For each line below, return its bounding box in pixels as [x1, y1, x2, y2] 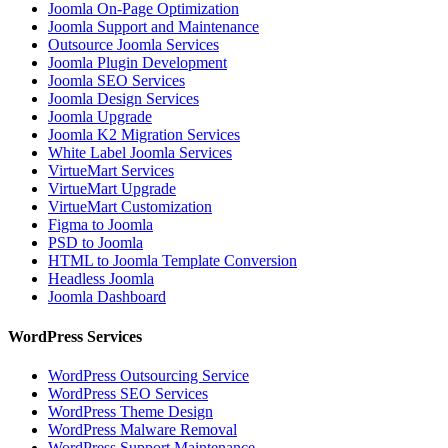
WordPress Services [8, 327, 142, 345]
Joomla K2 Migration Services [48, 126, 240, 144]
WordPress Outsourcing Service [48, 366, 249, 384]
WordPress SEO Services [48, 384, 208, 402]
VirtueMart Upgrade [48, 180, 176, 198]
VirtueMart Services [48, 162, 174, 180]
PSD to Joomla [48, 234, 143, 252]
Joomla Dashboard [48, 288, 166, 306]
